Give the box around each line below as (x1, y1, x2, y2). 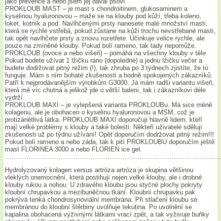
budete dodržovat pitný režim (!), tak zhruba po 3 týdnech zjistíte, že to (5, 64, 209, 72)
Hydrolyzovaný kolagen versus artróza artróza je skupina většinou (5, 166, 194, 174)
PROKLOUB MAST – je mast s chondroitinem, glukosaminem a (5, 5, 188, 13)
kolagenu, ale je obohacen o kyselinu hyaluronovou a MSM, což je (5, 109, 195, 116)
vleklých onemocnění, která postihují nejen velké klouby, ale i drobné (5, 174, 202, 182)
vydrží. (5, 94, 25, 102)
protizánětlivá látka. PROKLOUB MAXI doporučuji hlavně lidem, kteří (5, 116, 203, 124)
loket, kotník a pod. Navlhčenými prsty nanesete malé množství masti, (5, 20, 208, 28)
